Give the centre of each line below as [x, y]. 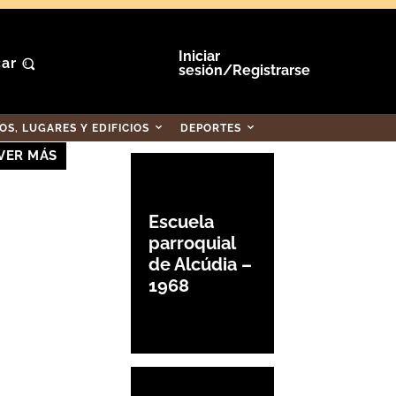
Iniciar [199, 56]
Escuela [181, 221]
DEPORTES [211, 128]
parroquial [192, 243]
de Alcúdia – [200, 264]
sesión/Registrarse [244, 70]
